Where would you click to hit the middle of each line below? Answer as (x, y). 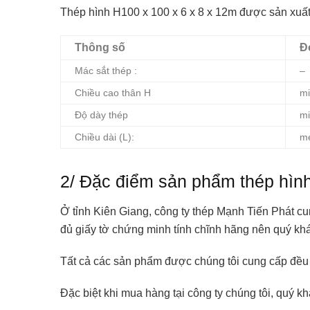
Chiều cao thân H (113, 93)
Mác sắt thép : (106, 71)
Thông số (100, 48)
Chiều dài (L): (104, 138)
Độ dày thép (101, 116)
